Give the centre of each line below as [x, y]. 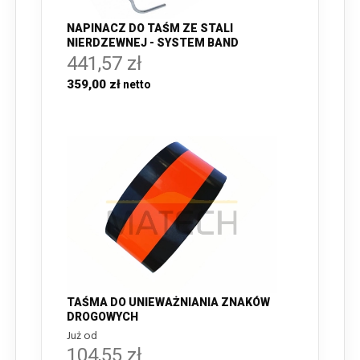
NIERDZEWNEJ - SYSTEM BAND [153, 43]
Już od [82, 337]
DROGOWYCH [102, 317]
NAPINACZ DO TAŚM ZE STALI [150, 29]
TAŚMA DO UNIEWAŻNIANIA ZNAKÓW [168, 303]
